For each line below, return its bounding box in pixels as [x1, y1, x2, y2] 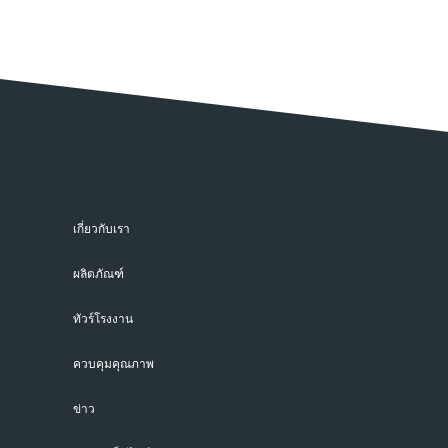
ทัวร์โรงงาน [73, 311, 133, 326]
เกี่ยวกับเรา [73, 221, 130, 236]
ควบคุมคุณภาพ [73, 356, 154, 371]
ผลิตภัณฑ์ [73, 266, 124, 281]
